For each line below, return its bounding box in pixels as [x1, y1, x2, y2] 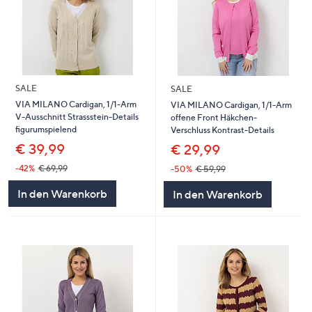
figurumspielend [15, 124, 77, 135]
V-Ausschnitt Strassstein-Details [15, 111, 139, 123]
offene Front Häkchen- [170, 112, 257, 123]
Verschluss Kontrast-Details [170, 125, 274, 136]
